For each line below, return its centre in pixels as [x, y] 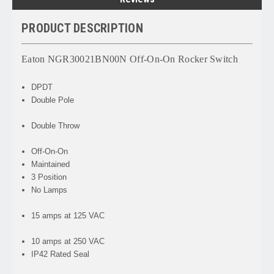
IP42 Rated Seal [62, 254]
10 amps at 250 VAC [68, 242]
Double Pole [141, 100]
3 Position [52, 177]
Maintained [51, 165]
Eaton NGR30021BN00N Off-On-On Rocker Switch [130, 59]
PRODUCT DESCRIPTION [82, 28]
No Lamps [141, 190]
